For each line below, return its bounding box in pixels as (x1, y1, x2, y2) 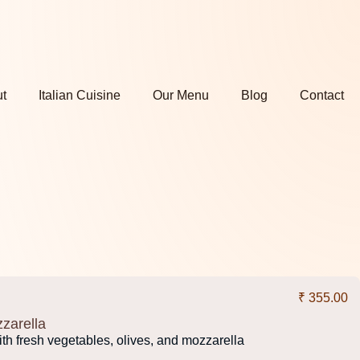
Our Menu (153, 88, 209, 102)
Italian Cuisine (39, 88, 121, 102)
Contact (300, 88, 344, 102)
